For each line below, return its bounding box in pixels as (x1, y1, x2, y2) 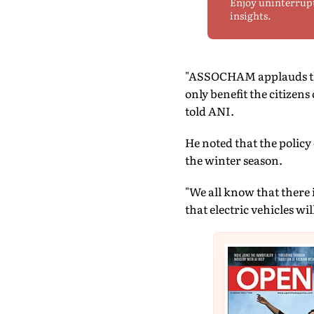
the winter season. (184, 151, 282, 168)
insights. (230, 8, 271, 22)
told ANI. (184, 102, 234, 119)
